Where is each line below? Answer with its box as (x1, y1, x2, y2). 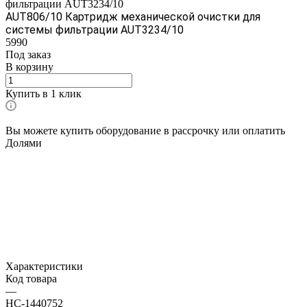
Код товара (5, 272, 57, 284)
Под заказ (5, 48, 51, 60)
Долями (5, 136, 42, 149)
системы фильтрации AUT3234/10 (5, 23, 184, 36)
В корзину (5, 60, 53, 73)
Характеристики (5, 260, 83, 272)
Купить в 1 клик (5, 87, 82, 99)
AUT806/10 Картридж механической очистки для (5, 10, 260, 23)
